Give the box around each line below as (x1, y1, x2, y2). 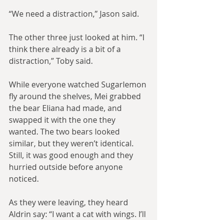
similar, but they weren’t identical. (9, 138, 136, 149)
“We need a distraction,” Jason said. (9, 8, 139, 20)
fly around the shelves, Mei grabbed (9, 91, 143, 102)
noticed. (9, 173, 39, 185)
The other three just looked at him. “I (9, 32, 146, 43)
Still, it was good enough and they (9, 150, 135, 161)
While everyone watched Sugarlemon (9, 79, 148, 90)
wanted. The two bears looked (9, 126, 122, 137)
